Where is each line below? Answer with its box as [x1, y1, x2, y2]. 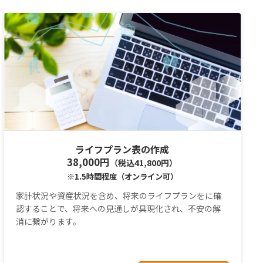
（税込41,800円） [110, 156, 178, 168]
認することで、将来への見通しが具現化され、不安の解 [15, 203, 221, 215]
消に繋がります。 [15, 215, 81, 228]
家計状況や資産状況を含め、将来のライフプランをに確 [15, 190, 221, 202]
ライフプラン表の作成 [75, 141, 170, 156]
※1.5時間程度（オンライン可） [66, 170, 178, 182]
